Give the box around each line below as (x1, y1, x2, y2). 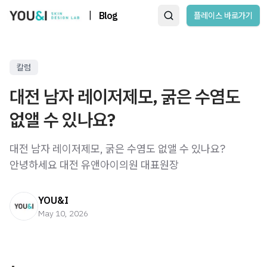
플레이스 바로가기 (194, 10, 253, 21)
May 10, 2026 (38, 208, 88, 219)
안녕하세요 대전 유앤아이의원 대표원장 (10, 158, 179, 172)
